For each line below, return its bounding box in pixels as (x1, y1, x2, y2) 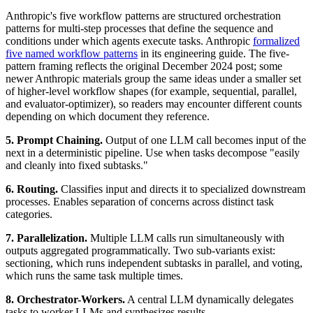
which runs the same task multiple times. (6, 269, 183, 282)
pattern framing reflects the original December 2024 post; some (6, 59, 282, 72)
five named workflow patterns (6, 47, 138, 59)
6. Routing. (6, 182, 58, 195)
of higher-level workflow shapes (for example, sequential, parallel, (6, 85, 297, 97)
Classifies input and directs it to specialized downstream (58, 182, 305, 195)
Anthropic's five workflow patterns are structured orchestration (6, 9, 281, 22)
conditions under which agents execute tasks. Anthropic (6, 34, 253, 47)
